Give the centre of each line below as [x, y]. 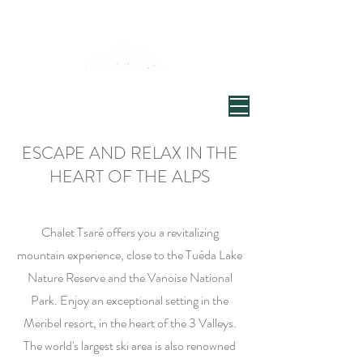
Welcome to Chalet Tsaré [130, 20]
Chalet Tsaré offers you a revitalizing [130, 232]
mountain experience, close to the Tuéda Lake [130, 255]
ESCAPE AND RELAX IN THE [130, 153]
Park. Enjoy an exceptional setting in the [130, 300]
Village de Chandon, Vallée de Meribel [122, 86]
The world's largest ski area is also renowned [130, 346]
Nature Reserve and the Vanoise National [130, 278]
